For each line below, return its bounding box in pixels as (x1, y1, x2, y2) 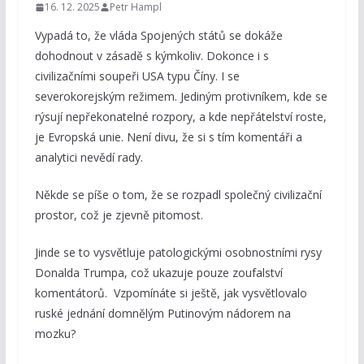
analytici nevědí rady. (34, 149, 143, 166)
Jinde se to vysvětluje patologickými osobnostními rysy (34, 245, 322, 261)
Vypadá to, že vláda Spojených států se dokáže (34, 28, 283, 44)
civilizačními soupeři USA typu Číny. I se (34, 68, 240, 84)
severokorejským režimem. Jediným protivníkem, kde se (34, 89, 327, 105)
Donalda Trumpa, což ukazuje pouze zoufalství (34, 265, 283, 281)
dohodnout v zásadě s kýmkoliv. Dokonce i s (34, 48, 269, 64)
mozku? (34, 326, 76, 342)
